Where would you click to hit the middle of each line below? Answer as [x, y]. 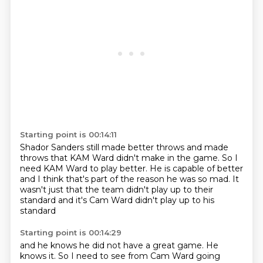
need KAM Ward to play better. [85, 168]
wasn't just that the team [73, 190]
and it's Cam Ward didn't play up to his [136, 200]
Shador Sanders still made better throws [103, 147]
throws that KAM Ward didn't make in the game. [121, 158]
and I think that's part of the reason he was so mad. [126, 179]
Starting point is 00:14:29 [70, 232]
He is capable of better [196, 168]
